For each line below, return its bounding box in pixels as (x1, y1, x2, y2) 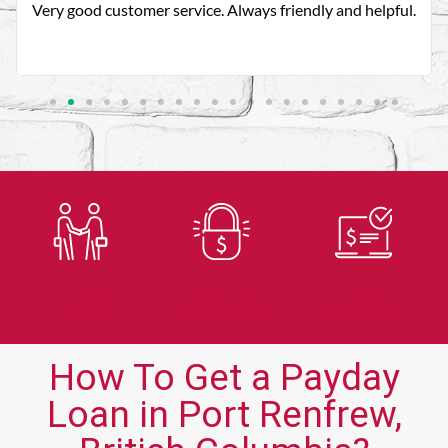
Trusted (47, 279, 114, 303)
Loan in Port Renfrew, (46, 393, 402, 437)
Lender (51, 301, 111, 325)
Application (174, 301, 269, 325)
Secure (192, 279, 251, 303)
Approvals (320, 301, 406, 325)
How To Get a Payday (48, 356, 400, 400)
